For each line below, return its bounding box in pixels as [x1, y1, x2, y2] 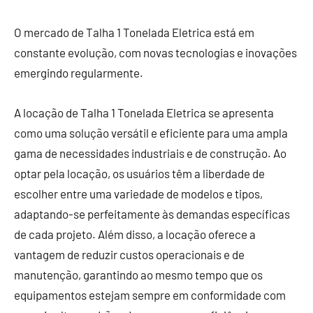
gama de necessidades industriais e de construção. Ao [14, 145, 286, 160]
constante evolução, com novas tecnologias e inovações [14, 45, 297, 59]
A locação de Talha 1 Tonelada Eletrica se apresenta [14, 105, 274, 119]
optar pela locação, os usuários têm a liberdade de [14, 166, 265, 180]
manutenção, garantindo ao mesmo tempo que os [14, 267, 263, 282]
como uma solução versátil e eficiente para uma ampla [14, 125, 288, 140]
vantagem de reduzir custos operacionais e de [14, 247, 245, 261]
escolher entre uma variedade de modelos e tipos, [14, 186, 263, 201]
